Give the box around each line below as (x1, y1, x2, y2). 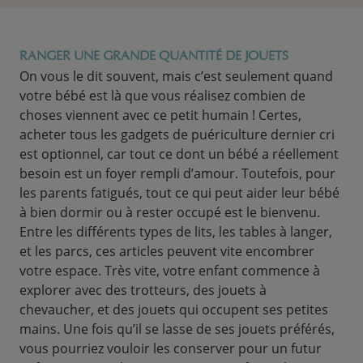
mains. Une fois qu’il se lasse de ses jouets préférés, (19, 320, 335, 338)
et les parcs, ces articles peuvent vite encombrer (19, 242, 314, 260)
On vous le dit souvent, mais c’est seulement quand (19, 67, 333, 85)
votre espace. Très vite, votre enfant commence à (19, 262, 320, 280)
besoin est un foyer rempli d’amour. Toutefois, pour (19, 164, 335, 182)
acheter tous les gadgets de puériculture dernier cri (19, 126, 335, 143)
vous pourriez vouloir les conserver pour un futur (19, 340, 322, 357)
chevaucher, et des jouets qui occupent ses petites (19, 301, 328, 318)
